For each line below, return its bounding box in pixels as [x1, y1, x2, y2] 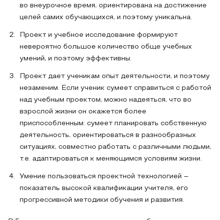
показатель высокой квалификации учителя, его [20, 185, 188, 192]
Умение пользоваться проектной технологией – [20, 173, 189, 180]
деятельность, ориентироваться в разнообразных [20, 132, 196, 138]
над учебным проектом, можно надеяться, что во [20, 97, 192, 103]
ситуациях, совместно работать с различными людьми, [20, 144, 211, 150]
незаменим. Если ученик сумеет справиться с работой [20, 85, 211, 91]
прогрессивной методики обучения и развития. [20, 197, 184, 203]
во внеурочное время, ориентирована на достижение [20, 2, 207, 9]
